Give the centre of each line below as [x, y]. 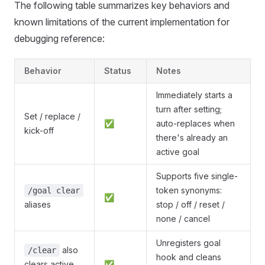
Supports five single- [197, 176]
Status [118, 71]
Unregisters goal [188, 243]
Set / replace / [52, 116]
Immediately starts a [194, 95]
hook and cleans [189, 257]
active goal [178, 152]
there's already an [192, 138]
